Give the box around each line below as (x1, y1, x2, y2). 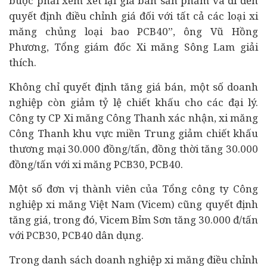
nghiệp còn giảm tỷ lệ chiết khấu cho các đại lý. (9, 95, 258, 109)
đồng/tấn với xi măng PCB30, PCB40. (9, 157, 183, 171)
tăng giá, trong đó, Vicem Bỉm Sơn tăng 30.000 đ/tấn (9, 213, 258, 226)
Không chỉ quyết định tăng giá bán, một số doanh (9, 80, 258, 94)
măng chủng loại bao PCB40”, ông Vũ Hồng (9, 24, 258, 38)
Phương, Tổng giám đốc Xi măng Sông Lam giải (9, 40, 258, 54)
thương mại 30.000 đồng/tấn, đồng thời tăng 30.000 (9, 142, 258, 156)
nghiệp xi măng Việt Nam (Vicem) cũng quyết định (9, 197, 258, 211)
